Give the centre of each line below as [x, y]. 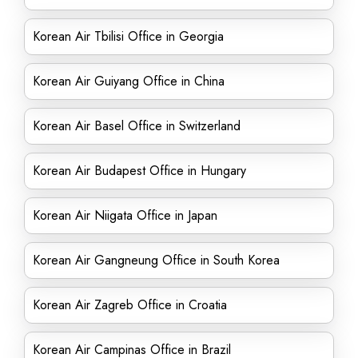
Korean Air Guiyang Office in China [129, 81]
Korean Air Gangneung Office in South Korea [156, 260]
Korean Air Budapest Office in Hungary [139, 171]
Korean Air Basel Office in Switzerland [137, 126]
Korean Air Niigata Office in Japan [125, 215]
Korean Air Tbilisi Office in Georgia [128, 36]
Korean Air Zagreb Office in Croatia [130, 305]
